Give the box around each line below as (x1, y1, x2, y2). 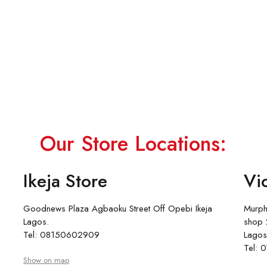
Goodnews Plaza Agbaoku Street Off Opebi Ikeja (23, 201, 212, 215)
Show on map (23, 254, 69, 266)
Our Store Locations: (40, 128, 227, 159)
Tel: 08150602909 (23, 228, 100, 241)
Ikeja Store (23, 167, 107, 194)
